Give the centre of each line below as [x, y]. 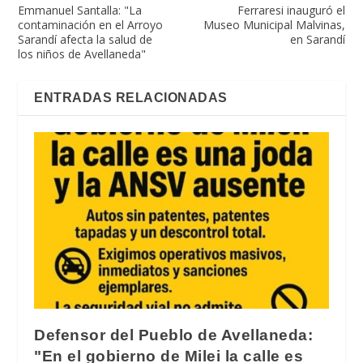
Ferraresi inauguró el [291, 11]
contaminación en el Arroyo [91, 25]
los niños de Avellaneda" [82, 54]
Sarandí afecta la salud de [85, 40]
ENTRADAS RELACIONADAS [131, 98]
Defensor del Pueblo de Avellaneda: [174, 335]
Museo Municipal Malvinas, [274, 25]
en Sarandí [317, 40]
